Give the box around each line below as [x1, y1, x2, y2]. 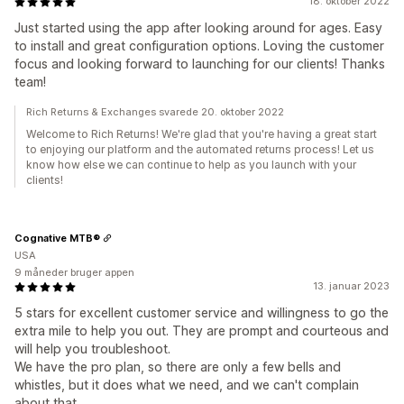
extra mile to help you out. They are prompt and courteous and [14, 323, 389, 338]
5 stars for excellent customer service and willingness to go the [14, 305, 389, 320]
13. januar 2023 [313, 280, 390, 292]
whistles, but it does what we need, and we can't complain [14, 377, 359, 392]
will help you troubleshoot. [14, 341, 170, 356]
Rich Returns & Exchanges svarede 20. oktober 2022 [26, 106, 284, 118]
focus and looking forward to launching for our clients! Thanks [14, 56, 385, 71]
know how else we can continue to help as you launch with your [26, 158, 356, 171]
